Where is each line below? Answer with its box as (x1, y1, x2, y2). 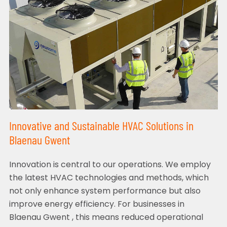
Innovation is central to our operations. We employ (9, 161, 211, 170)
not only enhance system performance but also (9, 187, 201, 196)
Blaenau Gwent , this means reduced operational (9, 214, 203, 222)
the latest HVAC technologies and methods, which (9, 174, 209, 183)
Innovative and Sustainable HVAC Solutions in (9, 121, 194, 134)
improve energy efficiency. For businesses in (9, 201, 184, 209)
